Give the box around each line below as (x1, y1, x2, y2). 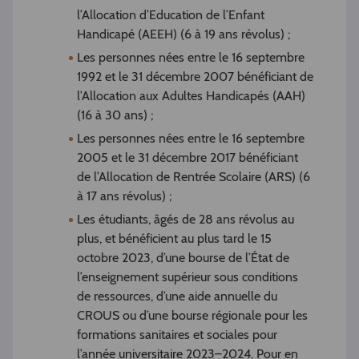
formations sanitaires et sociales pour (77, 327, 277, 343)
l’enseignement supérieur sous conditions (77, 269, 298, 285)
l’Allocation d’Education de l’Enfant (77, 7, 264, 23)
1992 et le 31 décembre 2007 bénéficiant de (77, 69, 313, 85)
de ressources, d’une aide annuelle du (77, 288, 277, 305)
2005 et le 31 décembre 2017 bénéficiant (77, 150, 298, 166)
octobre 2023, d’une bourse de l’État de (77, 250, 289, 266)
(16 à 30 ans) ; (77, 107, 153, 123)
